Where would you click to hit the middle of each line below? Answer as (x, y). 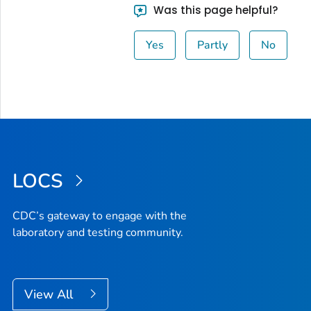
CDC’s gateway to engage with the (100, 216)
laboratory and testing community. (98, 233)
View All (50, 295)
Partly (213, 45)
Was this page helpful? (215, 10)
